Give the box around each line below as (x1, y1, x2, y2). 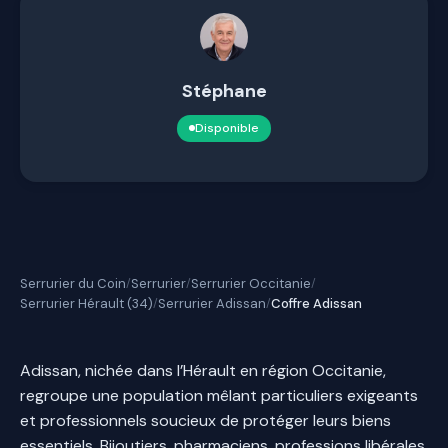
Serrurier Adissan (158, 294, 266, 312)
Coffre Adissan (271, 294, 362, 312)
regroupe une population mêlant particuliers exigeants (20, 384, 418, 406)
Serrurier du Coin (20, 274, 126, 292)
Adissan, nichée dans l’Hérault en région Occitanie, (20, 359, 386, 381)
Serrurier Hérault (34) (20, 294, 153, 312)
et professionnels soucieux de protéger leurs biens (20, 409, 391, 431)
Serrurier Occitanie (191, 274, 311, 292)
